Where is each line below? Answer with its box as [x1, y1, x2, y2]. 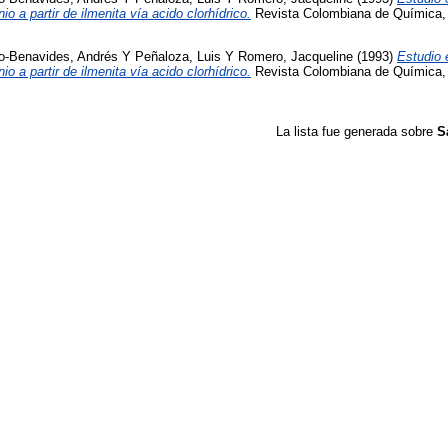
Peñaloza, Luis [135, 49, 221, 65]
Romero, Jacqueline [238, 49, 353, 65]
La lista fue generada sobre [276, 124, 437, 140]
